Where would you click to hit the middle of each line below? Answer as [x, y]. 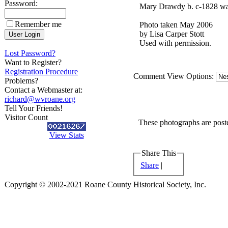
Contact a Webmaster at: [44, 90]
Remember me [38, 24]
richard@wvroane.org [40, 99]
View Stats [66, 135]
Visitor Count [26, 117]
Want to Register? [33, 62]
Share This [159, 153]
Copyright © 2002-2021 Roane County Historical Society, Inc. [105, 184]
